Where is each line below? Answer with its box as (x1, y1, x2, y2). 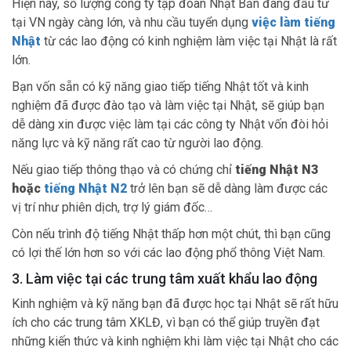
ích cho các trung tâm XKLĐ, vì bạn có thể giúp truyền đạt (12, 314, 320, 330)
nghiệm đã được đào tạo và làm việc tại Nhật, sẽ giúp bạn (12, 97, 324, 113)
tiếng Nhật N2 (44, 180, 127, 196)
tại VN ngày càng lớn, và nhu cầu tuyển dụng (12, 14, 251, 30)
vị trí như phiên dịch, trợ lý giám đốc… (12, 199, 212, 215)
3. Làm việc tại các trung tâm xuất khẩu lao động (12, 270, 317, 287)
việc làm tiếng (251, 14, 335, 30)
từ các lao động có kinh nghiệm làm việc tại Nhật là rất (41, 33, 337, 49)
